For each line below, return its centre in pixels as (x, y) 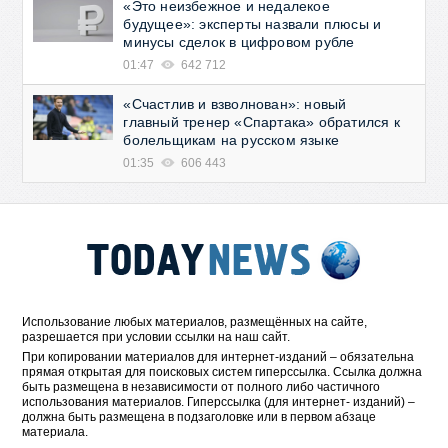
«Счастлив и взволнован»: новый (235, 104)
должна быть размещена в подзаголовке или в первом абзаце (199, 417)
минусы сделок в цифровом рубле (239, 42)
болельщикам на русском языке (231, 140)
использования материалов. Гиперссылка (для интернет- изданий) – (219, 402)
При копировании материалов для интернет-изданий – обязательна (218, 357)
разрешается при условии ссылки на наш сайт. (156, 337)
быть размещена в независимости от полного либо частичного (201, 387)
